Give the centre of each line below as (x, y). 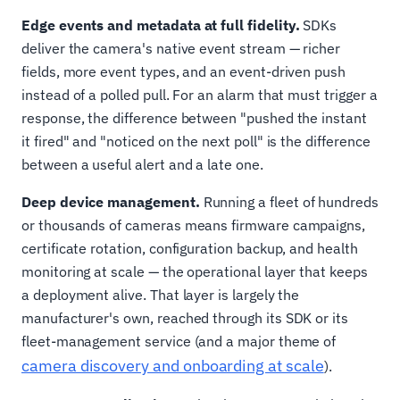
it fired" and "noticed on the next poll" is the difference (196, 142)
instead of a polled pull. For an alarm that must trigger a (200, 95)
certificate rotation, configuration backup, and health (190, 249)
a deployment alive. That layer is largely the (161, 295)
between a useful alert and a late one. (142, 165)
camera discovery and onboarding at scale (173, 366)
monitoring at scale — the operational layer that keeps (195, 272)
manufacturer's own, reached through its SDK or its (185, 318)
